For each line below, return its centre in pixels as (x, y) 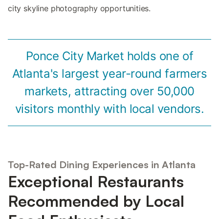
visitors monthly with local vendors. (109, 109)
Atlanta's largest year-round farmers (109, 74)
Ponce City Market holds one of (109, 56)
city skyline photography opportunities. (79, 9)
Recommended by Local (96, 201)
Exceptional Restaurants (96, 182)
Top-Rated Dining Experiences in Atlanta (102, 165)
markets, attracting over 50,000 (109, 91)
